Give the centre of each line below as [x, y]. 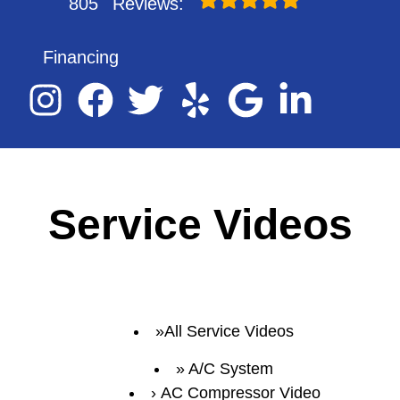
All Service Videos [229, 331]
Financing [81, 57]
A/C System [230, 369]
